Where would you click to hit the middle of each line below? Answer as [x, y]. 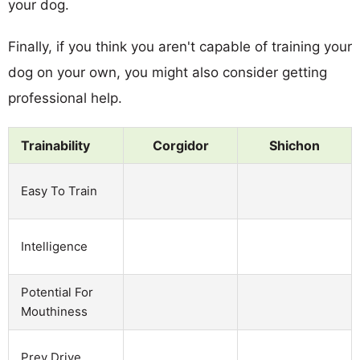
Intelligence [54, 246]
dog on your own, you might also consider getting [168, 72]
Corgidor [180, 145]
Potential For [57, 292]
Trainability [55, 145]
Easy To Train [59, 190]
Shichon [295, 145]
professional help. [65, 98]
